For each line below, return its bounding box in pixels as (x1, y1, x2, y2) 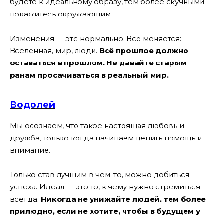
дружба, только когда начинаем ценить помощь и (10, 133, 202, 143)
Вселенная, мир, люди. (10, 46, 99, 55)
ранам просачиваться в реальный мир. (10, 70, 169, 79)
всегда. (10, 194, 41, 203)
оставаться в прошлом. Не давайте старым (10, 58, 186, 67)
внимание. (10, 145, 50, 155)
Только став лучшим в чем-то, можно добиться (10, 170, 189, 179)
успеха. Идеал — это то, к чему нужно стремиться (10, 182, 200, 191)
